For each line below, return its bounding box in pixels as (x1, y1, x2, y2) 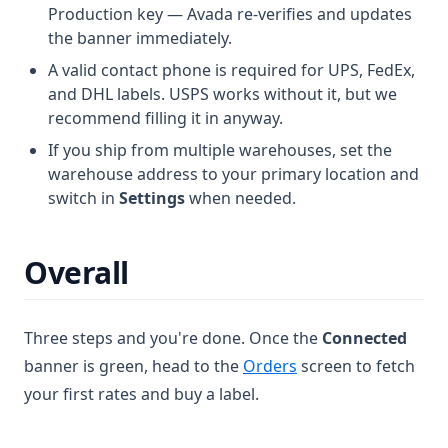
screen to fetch (297, 355, 415, 377)
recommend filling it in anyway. (48, 107, 283, 129)
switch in (48, 187, 119, 209)
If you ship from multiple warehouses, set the (48, 139, 392, 161)
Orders (243, 355, 297, 377)
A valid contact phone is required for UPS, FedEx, (48, 59, 415, 81)
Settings (119, 187, 185, 209)
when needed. (185, 187, 296, 209)
